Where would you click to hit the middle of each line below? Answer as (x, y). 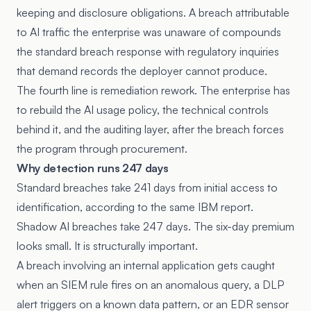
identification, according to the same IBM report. (135, 207)
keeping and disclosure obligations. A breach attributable (153, 12)
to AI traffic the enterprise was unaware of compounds (149, 32)
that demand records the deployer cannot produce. (142, 71)
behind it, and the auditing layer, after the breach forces (150, 129)
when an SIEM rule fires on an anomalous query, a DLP (150, 285)
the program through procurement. (102, 149)
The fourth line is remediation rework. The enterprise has (153, 90)
